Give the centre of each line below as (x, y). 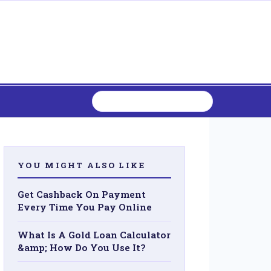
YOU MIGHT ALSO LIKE (81, 165)
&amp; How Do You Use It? (82, 247)
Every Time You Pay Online (85, 207)
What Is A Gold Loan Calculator (94, 235)
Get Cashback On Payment (82, 194)
